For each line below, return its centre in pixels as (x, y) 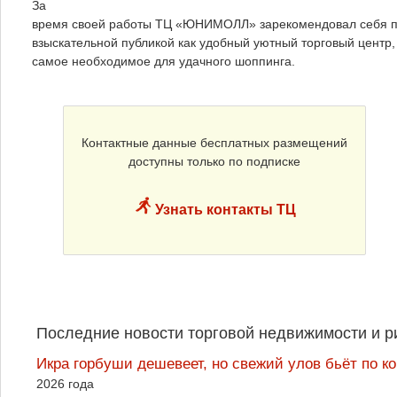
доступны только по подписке (214, 161)
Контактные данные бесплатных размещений (214, 142)
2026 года (65, 384)
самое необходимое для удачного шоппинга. (163, 61)
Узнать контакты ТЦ (223, 209)
